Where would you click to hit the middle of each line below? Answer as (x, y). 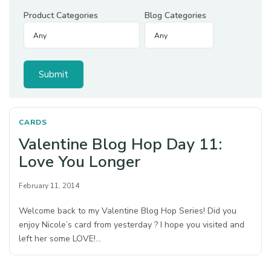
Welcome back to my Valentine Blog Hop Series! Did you (128, 211)
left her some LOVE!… (60, 239)
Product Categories (61, 15)
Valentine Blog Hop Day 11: (120, 144)
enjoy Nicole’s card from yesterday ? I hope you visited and (132, 225)
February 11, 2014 (49, 186)
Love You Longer (80, 162)
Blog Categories (175, 15)
